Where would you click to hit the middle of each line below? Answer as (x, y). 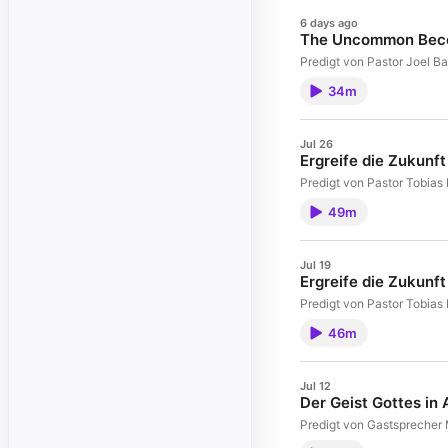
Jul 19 (315, 265)
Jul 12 (315, 386)
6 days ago (329, 23)
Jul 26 (316, 144)
